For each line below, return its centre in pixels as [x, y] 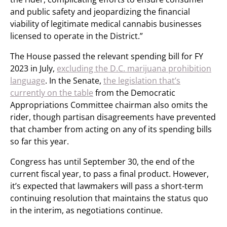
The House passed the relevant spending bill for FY [107, 56]
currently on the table [52, 93]
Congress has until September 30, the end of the [102, 162]
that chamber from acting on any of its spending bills [111, 129]
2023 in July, [33, 68]
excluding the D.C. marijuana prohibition [134, 68]
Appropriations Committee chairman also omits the [109, 105]
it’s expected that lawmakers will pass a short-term [107, 186]
